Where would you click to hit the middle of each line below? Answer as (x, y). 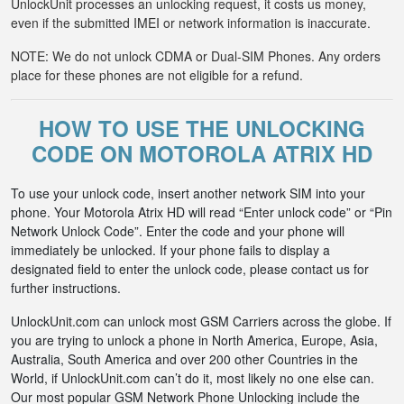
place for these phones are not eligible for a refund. (157, 75)
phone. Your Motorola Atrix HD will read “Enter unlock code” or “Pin (202, 212)
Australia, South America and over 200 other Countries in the (184, 359)
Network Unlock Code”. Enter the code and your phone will (178, 231)
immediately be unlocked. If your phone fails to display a (170, 250)
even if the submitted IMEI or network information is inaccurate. (191, 23)
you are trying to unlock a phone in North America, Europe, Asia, (194, 340)
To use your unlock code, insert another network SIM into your (188, 193)
